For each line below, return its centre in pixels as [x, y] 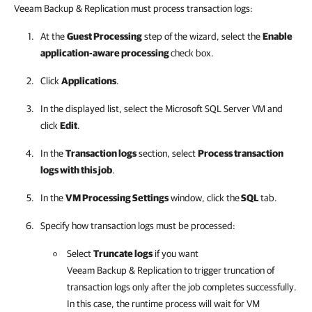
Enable [278, 36]
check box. [192, 53]
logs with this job [76, 170]
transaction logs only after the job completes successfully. [182, 287]
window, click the [204, 198]
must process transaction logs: [191, 8]
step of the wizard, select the [202, 36]
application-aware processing [106, 53]
